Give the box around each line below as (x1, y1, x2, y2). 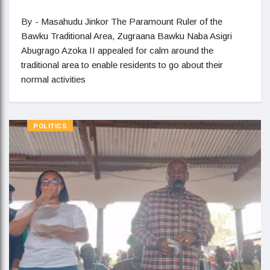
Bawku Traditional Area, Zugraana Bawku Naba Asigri (21, 30, 232, 41)
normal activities (21, 74, 86, 84)
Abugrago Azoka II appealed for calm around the (21, 45, 213, 55)
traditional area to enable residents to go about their (21, 59, 223, 70)
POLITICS (33, 121, 67, 131)
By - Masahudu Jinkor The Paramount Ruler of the (21, 16, 222, 27)
